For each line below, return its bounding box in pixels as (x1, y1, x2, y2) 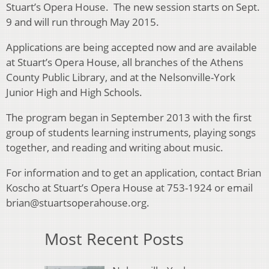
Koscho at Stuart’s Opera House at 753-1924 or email (6, 181, 253, 195)
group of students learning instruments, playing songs (6, 125, 256, 140)
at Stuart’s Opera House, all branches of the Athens (6, 55, 243, 70)
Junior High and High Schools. (6, 85, 142, 100)
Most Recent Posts (44, 228, 184, 250)
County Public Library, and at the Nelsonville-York (6, 70, 235, 85)
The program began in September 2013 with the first (6, 110, 252, 125)
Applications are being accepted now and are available (6, 40, 257, 55)
